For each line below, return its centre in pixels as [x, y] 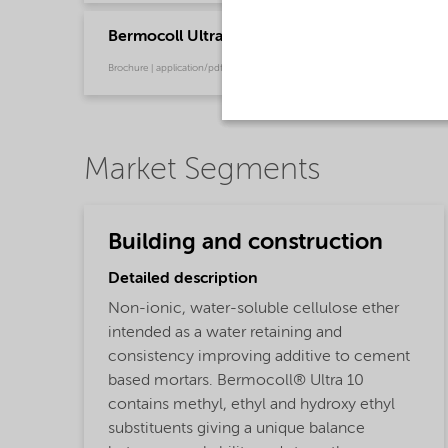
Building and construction [245, 243]
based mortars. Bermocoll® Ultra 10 [236, 380]
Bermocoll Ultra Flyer [185, 36]
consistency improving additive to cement [259, 356]
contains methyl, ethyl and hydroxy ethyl [251, 404]
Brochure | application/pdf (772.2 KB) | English [209, 67]
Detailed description [183, 278]
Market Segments [202, 170]
